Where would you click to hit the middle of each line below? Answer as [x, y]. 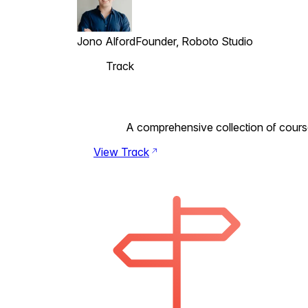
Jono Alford [106, 41]
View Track [121, 152]
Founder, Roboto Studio [194, 41]
